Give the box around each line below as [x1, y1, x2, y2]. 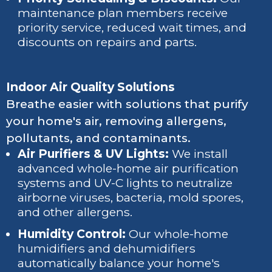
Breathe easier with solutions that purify [6, 97, 248, 111]
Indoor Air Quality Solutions [6, 80, 175, 94]
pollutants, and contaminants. [6, 131, 191, 145]
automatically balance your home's [18, 256, 220, 270]
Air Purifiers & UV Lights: [18, 146, 169, 161]
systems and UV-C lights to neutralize [18, 175, 233, 190]
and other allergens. [18, 205, 133, 219]
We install [169, 146, 228, 161]
